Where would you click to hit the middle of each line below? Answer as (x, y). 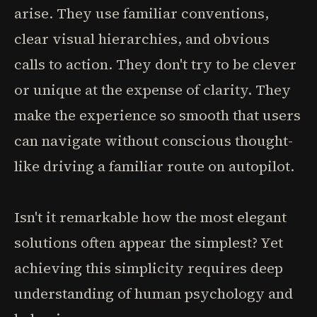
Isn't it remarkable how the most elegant (150, 217)
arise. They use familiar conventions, (142, 13)
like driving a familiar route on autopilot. (154, 166)
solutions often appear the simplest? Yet (149, 243)
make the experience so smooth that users (157, 115)
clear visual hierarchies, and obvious (142, 39)
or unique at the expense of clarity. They (152, 90)
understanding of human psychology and (154, 294)
